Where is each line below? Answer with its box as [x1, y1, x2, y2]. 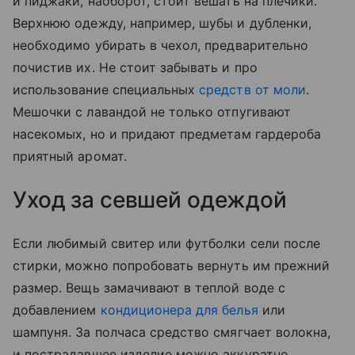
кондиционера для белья [100, 301, 258, 318]
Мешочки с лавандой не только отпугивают [13, 103, 291, 120]
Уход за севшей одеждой [13, 185, 292, 213]
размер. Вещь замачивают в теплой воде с [13, 279, 285, 296]
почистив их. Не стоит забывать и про [13, 59, 258, 75]
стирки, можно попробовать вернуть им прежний [13, 257, 330, 273]
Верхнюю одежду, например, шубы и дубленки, [13, 14, 312, 31]
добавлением [13, 301, 101, 318]
